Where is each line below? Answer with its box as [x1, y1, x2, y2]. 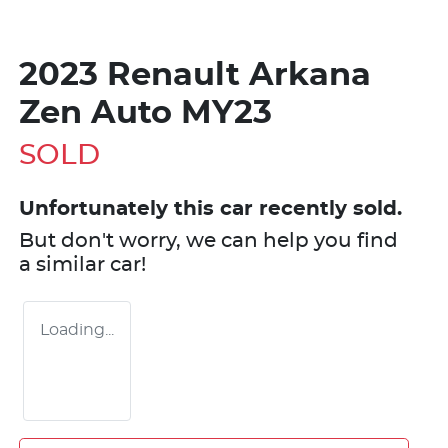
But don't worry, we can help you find [19, 230, 398, 251]
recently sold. [253, 198, 402, 219]
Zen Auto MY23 [19, 96, 272, 129]
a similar [19, 254, 110, 275]
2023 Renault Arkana [19, 58, 371, 91]
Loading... [40, 321, 114, 338]
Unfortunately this [19, 198, 220, 219]
